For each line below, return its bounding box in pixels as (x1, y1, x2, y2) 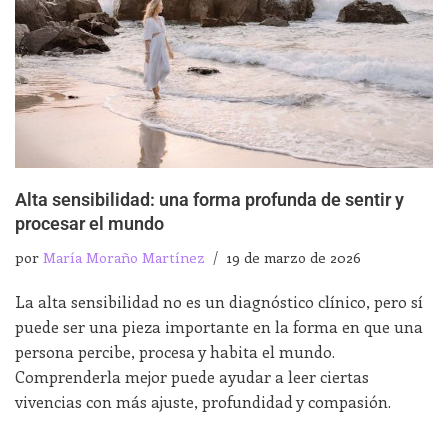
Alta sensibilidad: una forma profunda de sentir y (15, 189, 404, 210)
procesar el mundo (15, 213, 164, 234)
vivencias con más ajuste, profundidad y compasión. (15, 390, 391, 412)
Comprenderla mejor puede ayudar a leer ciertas (15, 365, 369, 387)
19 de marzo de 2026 (226, 246, 361, 267)
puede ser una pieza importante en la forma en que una (15, 315, 423, 337)
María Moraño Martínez (43, 246, 205, 267)
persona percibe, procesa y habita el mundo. (15, 340, 335, 362)
